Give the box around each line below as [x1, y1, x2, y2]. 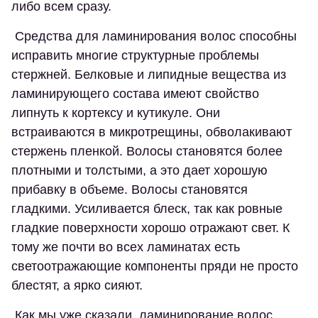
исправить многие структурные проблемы [11, 48, 259, 62]
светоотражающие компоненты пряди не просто [11, 259, 298, 273]
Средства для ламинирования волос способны [11, 29, 297, 43]
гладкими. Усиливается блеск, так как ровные [11, 202, 283, 216]
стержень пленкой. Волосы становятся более [11, 144, 283, 158]
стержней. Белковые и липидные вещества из [11, 67, 286, 82]
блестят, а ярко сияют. [11, 278, 143, 292]
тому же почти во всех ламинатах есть [11, 240, 240, 254]
